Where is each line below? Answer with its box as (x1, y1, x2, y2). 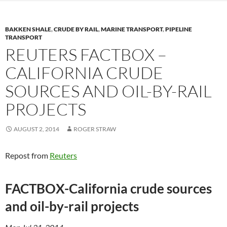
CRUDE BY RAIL (54, 25, 98, 33)
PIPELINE (165, 25, 192, 33)
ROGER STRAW (73, 125, 116, 133)
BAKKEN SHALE (5, 25, 51, 33)
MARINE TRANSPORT (101, 25, 163, 33)
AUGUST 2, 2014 (14, 125, 59, 133)
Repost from (5, 150, 50, 160)
